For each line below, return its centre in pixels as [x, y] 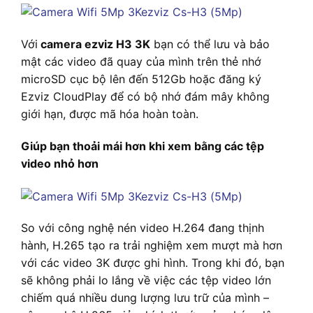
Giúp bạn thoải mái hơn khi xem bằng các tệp [143, 146]
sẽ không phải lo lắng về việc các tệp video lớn [146, 281]
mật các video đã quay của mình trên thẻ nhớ [141, 61]
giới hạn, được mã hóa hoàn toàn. [110, 114]
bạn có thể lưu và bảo [210, 44]
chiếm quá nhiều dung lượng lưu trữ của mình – [145, 298]
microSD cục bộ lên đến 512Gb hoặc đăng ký [141, 79]
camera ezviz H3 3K [94, 44]
